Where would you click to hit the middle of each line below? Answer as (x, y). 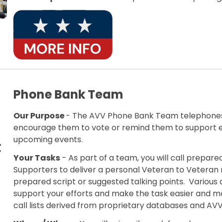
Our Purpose (40, 116)
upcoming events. (48, 140)
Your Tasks (37, 158)
